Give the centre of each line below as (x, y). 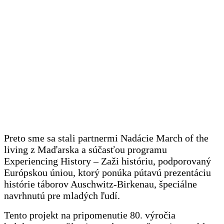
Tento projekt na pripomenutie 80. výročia (90, 215)
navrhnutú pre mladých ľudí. (62, 196)
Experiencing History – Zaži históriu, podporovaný (107, 161)
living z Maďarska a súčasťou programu (85, 150)
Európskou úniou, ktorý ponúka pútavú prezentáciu (107, 173)
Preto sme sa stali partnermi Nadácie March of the (106, 138)
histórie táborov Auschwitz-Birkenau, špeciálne (100, 184)
